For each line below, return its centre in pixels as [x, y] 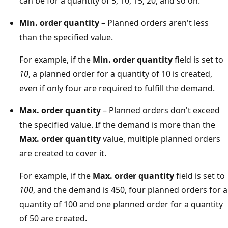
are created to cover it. [63, 153]
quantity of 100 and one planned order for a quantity [121, 204]
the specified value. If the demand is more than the [117, 125]
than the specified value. [66, 37]
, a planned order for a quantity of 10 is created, [120, 74]
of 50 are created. [53, 219]
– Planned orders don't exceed [160, 111]
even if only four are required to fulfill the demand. [117, 88]
